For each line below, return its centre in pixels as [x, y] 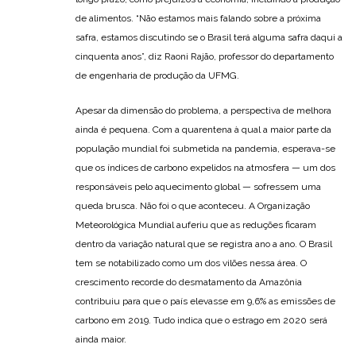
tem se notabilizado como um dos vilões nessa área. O [191, 263]
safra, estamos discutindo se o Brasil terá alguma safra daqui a [209, 37]
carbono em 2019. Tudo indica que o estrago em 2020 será [201, 320]
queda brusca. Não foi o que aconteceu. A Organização [193, 206]
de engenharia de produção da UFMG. [157, 75]
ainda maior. [101, 339]
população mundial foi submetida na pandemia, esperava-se [205, 149]
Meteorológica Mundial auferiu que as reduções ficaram [196, 225]
